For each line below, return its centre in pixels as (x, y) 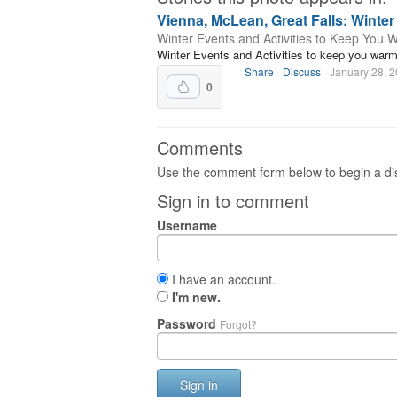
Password (188, 323)
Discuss (302, 71)
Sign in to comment (233, 201)
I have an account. (222, 279)
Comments (200, 148)
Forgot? (238, 324)
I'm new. (196, 297)
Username (187, 225)
